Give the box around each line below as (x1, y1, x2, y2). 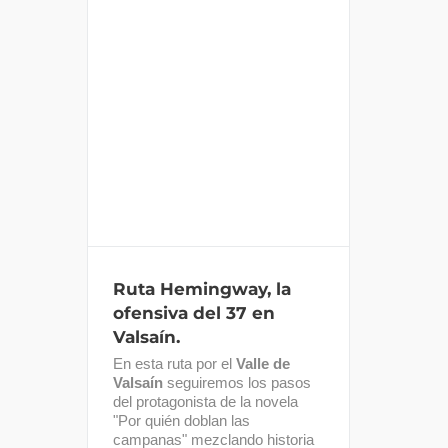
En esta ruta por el (113, 354, 236, 372)
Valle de (236, 354, 290, 372)
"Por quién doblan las (113, 411, 250, 429)
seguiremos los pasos (163, 373, 311, 391)
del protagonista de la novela (113, 392, 298, 410)
